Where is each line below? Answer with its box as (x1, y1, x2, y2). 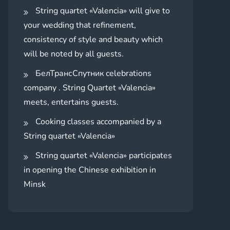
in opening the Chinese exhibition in (24, 164, 156, 176)
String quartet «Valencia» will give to (35, 5, 170, 16)
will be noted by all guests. (24, 48, 124, 60)
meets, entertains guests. (24, 96, 119, 108)
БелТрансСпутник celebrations (35, 67, 151, 79)
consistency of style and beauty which (24, 33, 163, 45)
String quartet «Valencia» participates (35, 149, 172, 161)
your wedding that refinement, (24, 19, 136, 31)
